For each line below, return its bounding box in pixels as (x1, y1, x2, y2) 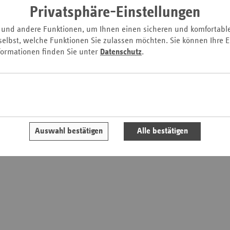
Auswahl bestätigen (35, 127, 103, 136)
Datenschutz (100, 48, 142, 57)
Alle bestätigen (137, 127, 188, 136)
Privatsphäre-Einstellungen (30, 5, 200, 21)
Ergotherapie (82, 5, 148, 18)
